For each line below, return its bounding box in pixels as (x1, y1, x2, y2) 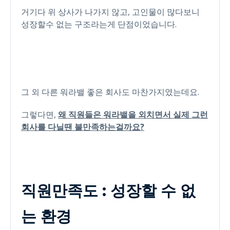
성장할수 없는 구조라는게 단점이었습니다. (21, 18, 177, 30)
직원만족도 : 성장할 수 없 (21, 181, 196, 200)
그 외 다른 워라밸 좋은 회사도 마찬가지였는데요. (21, 86, 199, 98)
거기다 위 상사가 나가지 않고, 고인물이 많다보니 (21, 6, 200, 17)
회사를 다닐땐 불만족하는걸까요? (21, 121, 144, 132)
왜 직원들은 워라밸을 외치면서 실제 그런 (58, 108, 208, 120)
